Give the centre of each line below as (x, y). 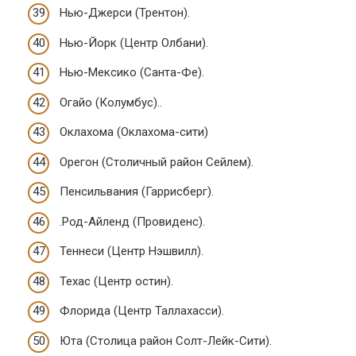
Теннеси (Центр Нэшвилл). (132, 251)
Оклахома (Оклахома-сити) (134, 132)
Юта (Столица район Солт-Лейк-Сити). (166, 341)
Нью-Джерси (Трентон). (125, 13)
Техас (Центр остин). (116, 281)
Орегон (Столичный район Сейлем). (157, 162)
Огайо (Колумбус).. (111, 102)
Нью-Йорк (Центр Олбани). (134, 43)
